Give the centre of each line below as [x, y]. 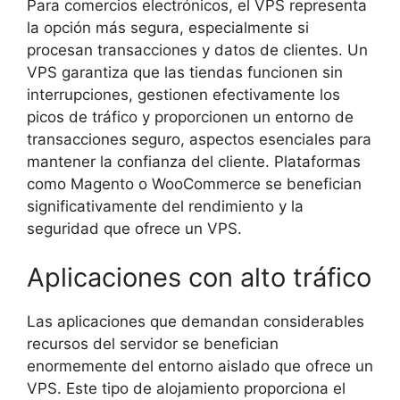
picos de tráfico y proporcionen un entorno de [190, 117]
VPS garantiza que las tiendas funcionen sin [185, 72]
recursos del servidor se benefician [153, 344]
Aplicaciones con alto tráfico [199, 278]
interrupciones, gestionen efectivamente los [183, 94]
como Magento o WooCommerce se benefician [194, 183]
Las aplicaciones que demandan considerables [196, 322]
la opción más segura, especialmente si [168, 27]
